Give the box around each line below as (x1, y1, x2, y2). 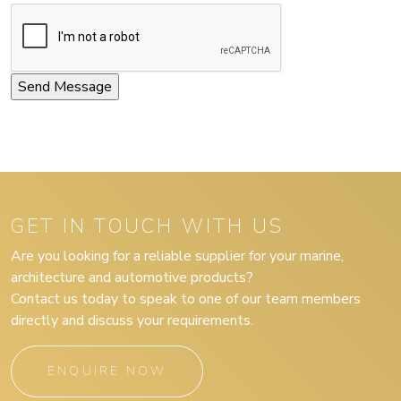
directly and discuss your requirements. (11, 311, 253, 330)
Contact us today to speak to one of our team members (11, 289, 361, 309)
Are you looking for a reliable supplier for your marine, (11, 246, 344, 266)
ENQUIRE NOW (47, 363, 167, 380)
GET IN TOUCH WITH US (11, 213, 284, 240)
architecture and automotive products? (11, 268, 253, 287)
